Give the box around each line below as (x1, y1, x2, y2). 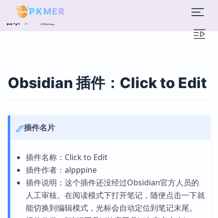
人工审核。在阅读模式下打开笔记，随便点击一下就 (25, 190, 205, 200)
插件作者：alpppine (25, 164, 97, 175)
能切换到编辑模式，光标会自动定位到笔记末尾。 (25, 202, 197, 213)
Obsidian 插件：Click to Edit (8, 74, 207, 91)
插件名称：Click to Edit (25, 152, 108, 163)
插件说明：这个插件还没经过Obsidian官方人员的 (25, 177, 199, 188)
